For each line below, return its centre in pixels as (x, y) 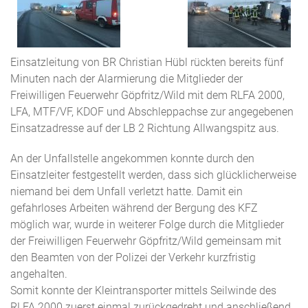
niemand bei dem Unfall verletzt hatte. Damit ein (126, 191)
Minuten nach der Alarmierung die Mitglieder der (126, 79)
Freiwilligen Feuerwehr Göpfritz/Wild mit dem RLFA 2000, (147, 95)
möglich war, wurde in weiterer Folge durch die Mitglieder (147, 224)
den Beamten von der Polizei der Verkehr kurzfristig (133, 257)
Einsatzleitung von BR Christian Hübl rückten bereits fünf (147, 62)
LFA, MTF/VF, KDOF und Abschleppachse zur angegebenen (152, 112)
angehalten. (39, 274)
